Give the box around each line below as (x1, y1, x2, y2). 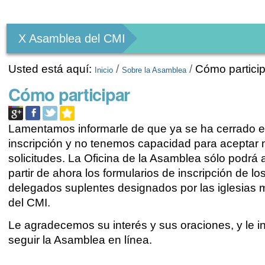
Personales (5, 18, 91, 37)
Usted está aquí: (8, 63, 92, 75)
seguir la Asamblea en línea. (8, 233, 153, 246)
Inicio (95, 66, 114, 75)
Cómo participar (8, 82, 130, 106)
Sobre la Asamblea (122, 66, 187, 75)
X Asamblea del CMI (18, 32, 126, 45)
